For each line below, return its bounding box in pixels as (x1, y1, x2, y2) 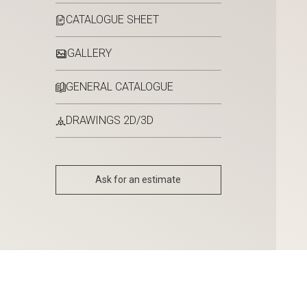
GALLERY (66, 47, 112, 60)
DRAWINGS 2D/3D (65, 114, 153, 127)
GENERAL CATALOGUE (65, 80, 173, 94)
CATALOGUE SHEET (65, 13, 159, 27)
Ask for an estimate (95, 174, 182, 186)
